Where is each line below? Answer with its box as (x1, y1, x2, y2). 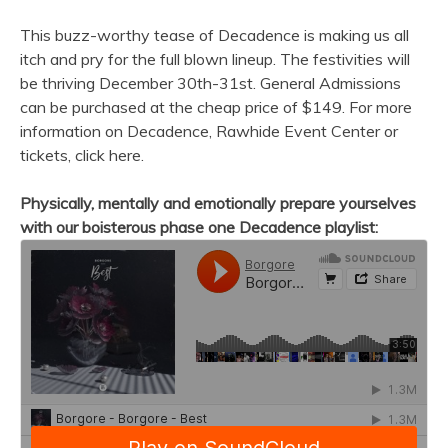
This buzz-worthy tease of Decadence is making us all (20, 25, 409, 46)
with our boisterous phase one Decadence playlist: (20, 217, 378, 238)
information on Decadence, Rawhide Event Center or (20, 121, 398, 142)
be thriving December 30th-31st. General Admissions (20, 73, 401, 94)
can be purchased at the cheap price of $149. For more (20, 97, 412, 118)
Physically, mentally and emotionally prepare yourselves (20, 193, 416, 214)
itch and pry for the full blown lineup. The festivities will (20, 49, 410, 70)
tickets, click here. (20, 145, 144, 166)
